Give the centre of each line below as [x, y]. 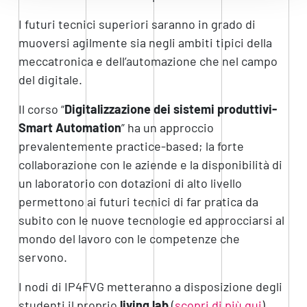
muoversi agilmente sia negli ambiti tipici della [145, 42]
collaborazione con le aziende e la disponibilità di [150, 164]
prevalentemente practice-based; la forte [131, 146]
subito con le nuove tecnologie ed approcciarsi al [151, 220]
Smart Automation [70, 127]
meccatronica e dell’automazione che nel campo [148, 61]
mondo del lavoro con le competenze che [129, 238]
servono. [42, 257]
